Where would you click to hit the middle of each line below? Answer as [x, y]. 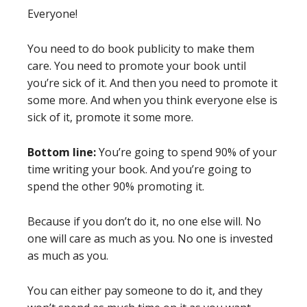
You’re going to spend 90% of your [186, 152]
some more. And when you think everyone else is [152, 100]
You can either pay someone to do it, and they [145, 290]
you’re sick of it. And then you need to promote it [152, 83]
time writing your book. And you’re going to [139, 169]
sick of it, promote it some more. [110, 117]
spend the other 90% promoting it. [116, 186]
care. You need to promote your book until [137, 65]
